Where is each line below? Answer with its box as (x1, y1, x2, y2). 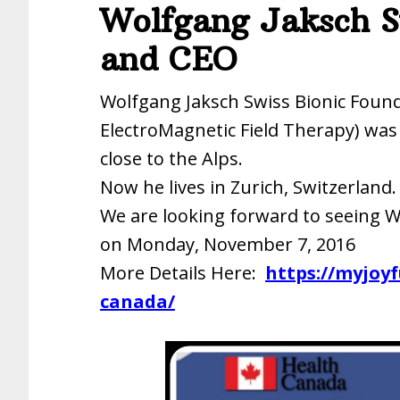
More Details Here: (100, 261, 265, 285)
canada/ (100, 289, 175, 313)
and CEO (100, 39, 237, 79)
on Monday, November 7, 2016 (100, 232, 355, 256)
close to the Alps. (100, 146, 243, 171)
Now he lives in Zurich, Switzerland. (100, 175, 396, 199)
